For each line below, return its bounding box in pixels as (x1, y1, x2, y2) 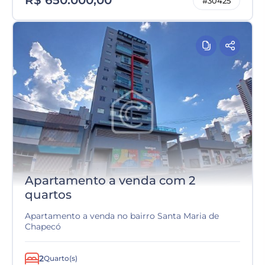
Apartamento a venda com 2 (25, 173, 195, 188)
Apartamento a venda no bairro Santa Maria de (25, 211, 219, 221)
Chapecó (25, 221, 61, 232)
